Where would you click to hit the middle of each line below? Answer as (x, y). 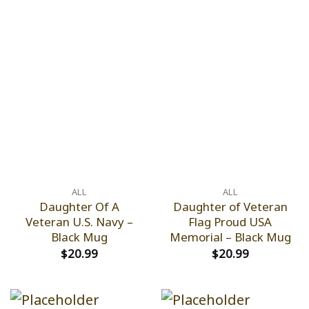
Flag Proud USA (230, 221)
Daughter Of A (79, 206)
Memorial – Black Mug (230, 237)
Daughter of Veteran (230, 206)
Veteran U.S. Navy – (79, 221)
